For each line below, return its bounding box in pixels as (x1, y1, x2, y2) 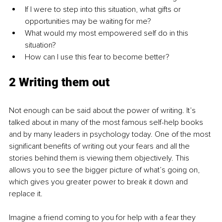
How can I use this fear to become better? (25, 52, 169, 62)
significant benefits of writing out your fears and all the (9, 141, 192, 152)
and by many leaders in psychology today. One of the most (9, 129, 213, 140)
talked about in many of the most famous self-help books (9, 117, 205, 128)
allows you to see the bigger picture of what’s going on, (9, 165, 202, 175)
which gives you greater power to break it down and (9, 177, 190, 187)
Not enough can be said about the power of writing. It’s (9, 106, 198, 116)
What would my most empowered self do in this (25, 28, 190, 39)
